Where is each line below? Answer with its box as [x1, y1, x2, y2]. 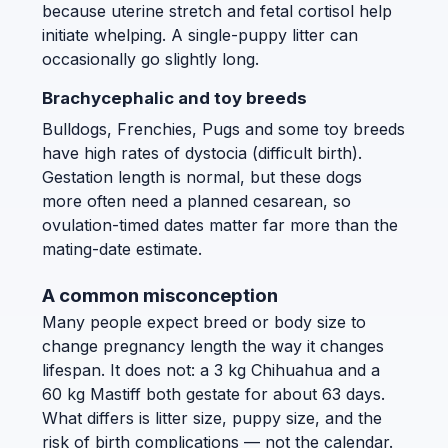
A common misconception [42, 284, 278, 308]
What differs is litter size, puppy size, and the [42, 408, 382, 429]
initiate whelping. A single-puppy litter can [42, 24, 358, 45]
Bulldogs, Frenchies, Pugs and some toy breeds [42, 118, 405, 139]
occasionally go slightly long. [42, 48, 259, 69]
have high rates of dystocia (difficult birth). [42, 142, 362, 163]
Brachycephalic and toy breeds [42, 87, 307, 108]
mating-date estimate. [42, 238, 202, 259]
